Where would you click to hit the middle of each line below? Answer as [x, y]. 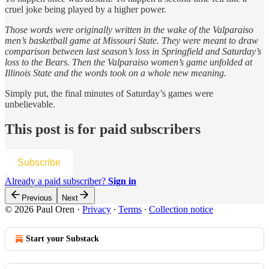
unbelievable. [30, 104]
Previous [37, 198]
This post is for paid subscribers [103, 129]
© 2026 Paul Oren [40, 210]
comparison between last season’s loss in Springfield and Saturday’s [133, 51]
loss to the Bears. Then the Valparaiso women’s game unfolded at [128, 62]
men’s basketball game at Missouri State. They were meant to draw [131, 40]
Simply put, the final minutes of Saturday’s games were [109, 93]
